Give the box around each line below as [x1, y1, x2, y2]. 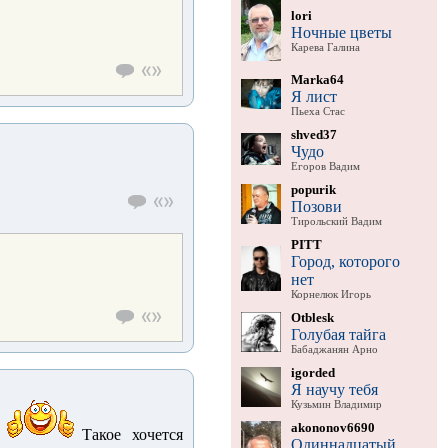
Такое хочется [81, 426, 183, 443]
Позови [290, 197, 342, 215]
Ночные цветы [290, 23, 392, 41]
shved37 [290, 126, 337, 142]
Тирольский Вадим [290, 215, 382, 227]
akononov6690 [290, 419, 375, 435]
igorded [290, 364, 335, 380]
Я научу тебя [290, 380, 378, 398]
